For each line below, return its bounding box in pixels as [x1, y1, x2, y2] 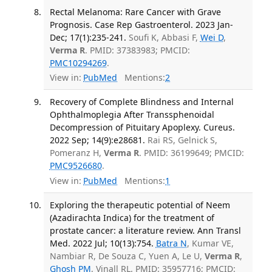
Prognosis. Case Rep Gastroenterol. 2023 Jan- [49, 18, 233, 30]
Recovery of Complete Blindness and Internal [49, 96, 234, 108]
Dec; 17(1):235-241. [49, 31, 126, 43]
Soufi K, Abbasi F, [128, 31, 200, 43]
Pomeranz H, [49, 147, 104, 159]
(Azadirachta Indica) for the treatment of [49, 211, 214, 223]
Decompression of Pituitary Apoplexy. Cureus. [49, 121, 235, 134]
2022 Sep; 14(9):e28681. [49, 134, 145, 146]
